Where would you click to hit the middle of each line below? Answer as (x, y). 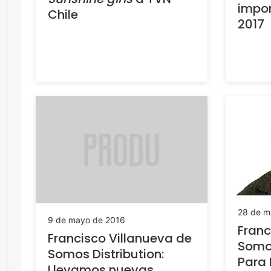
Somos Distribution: (106, 254)
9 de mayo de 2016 (87, 220)
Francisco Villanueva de (120, 238)
